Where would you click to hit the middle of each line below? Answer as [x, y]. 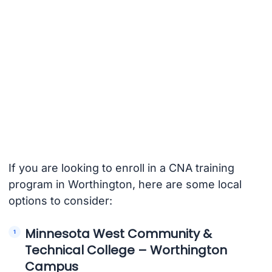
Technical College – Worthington [126, 250]
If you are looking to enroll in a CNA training [121, 168]
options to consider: [60, 201]
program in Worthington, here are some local [125, 185]
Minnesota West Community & [119, 233]
